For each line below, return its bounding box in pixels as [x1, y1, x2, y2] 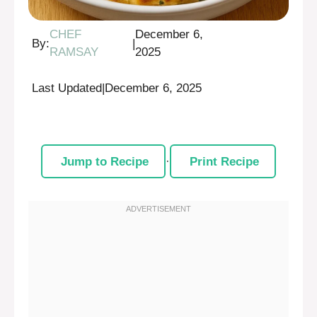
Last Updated [32, 81, 102, 95]
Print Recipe [189, 154, 259, 168]
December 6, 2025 [105, 81, 202, 95]
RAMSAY [50, 45, 98, 59]
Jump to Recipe [60, 154, 149, 168]
